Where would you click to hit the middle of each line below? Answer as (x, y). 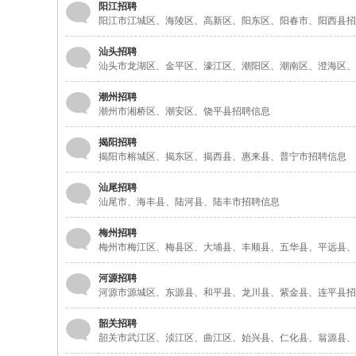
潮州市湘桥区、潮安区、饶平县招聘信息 (184, 111)
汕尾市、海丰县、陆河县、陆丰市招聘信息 (189, 202)
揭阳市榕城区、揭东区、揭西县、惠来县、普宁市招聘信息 (222, 157)
